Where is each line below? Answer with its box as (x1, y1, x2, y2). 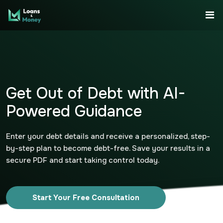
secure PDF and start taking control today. (6, 155, 159, 165)
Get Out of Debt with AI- (6, 84, 185, 103)
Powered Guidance (6, 102, 142, 121)
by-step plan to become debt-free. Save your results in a (6, 143, 210, 153)
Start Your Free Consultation (32, 193, 139, 203)
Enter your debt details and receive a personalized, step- (6, 131, 210, 141)
